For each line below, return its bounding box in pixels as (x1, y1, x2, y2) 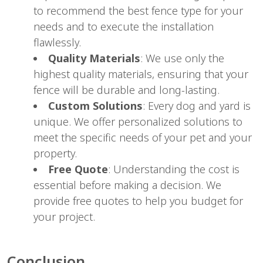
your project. (33, 209, 95, 224)
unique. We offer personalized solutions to (33, 114, 242, 129)
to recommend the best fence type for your (33, 3, 243, 18)
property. (33, 146, 77, 160)
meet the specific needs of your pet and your (33, 130, 252, 144)
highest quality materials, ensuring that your (33, 66, 248, 81)
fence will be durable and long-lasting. (33, 82, 220, 97)
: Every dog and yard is (143, 98, 251, 113)
